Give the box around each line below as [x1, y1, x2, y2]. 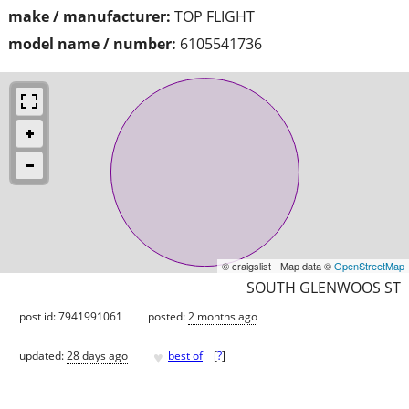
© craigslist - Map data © [222, 257, 334, 273]
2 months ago [188, 308, 257, 324]
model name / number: [8, 33, 176, 54]
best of [168, 348, 203, 364]
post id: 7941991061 [19, 308, 122, 324]
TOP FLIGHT [174, 5, 255, 26]
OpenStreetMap [334, 257, 404, 273]
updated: [19, 348, 67, 364]
